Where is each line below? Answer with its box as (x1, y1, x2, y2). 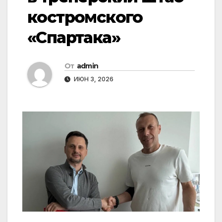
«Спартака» (27, 28, 120, 48)
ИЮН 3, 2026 (72, 75, 113, 83)
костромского (27, 7, 143, 27)
